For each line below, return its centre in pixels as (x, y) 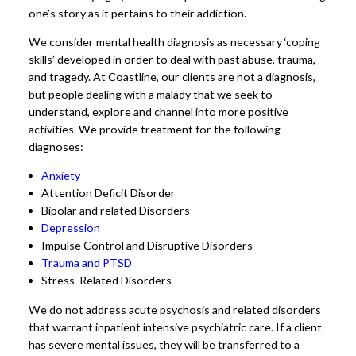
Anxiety (61, 176)
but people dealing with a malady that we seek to (151, 95)
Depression (71, 228)
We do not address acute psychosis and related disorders (175, 309)
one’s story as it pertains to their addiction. (137, 13)
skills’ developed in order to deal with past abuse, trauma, (172, 60)
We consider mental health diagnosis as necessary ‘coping (174, 42)
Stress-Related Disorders (106, 281)
